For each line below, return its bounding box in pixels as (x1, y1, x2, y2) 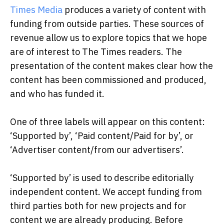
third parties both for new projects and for (10, 199, 186, 211)
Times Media (10, 3, 62, 15)
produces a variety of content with (62, 3, 206, 15)
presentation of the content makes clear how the (10, 59, 213, 71)
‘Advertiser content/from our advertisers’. (10, 143, 184, 155)
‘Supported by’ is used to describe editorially (10, 171, 193, 183)
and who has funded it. (10, 87, 104, 99)
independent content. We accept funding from (10, 185, 202, 197)
